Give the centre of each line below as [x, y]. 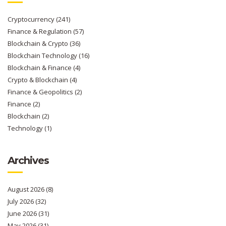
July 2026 [21, 202]
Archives [28, 161]
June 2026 [23, 214]
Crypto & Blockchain [39, 80]
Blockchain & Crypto [39, 44]
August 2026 [27, 189]
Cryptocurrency [32, 19]
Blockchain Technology [43, 56]
